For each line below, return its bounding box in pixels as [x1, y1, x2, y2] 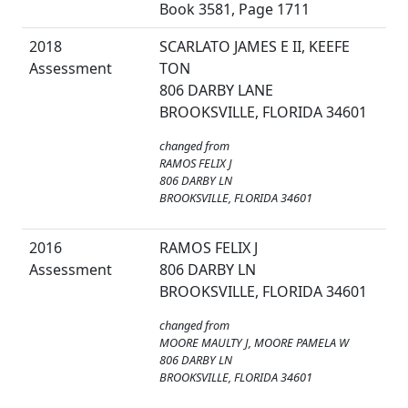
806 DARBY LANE [159, 80, 273, 101]
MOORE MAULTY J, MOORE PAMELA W [159, 334, 349, 352]
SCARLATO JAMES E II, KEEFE [159, 36, 350, 57]
